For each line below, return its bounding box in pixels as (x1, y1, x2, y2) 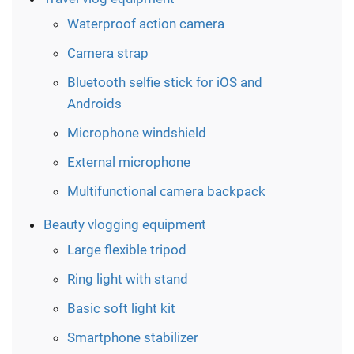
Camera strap (67, 44, 149, 61)
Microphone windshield (67, 124, 206, 141)
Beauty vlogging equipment (43, 216, 206, 232)
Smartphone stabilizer (67, 329, 198, 345)
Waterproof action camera (67, 15, 224, 32)
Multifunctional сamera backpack (67, 183, 265, 199)
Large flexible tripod (67, 241, 186, 258)
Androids (67, 95, 122, 111)
